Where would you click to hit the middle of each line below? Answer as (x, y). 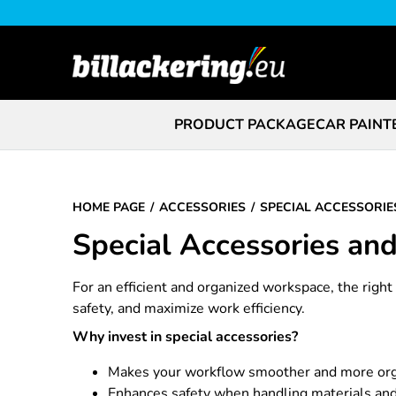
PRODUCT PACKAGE (244, 125)
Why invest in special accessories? (185, 337)
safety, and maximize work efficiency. (189, 309)
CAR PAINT (353, 125)
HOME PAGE (109, 208)
